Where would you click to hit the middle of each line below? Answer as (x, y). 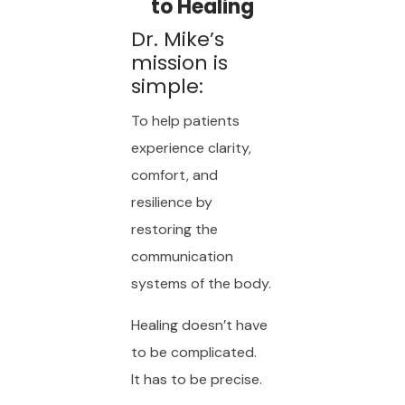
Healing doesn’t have (199, 325)
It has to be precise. (196, 379)
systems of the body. (201, 283)
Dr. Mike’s (177, 39)
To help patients (185, 120)
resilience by (171, 202)
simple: (167, 86)
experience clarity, (191, 147)
